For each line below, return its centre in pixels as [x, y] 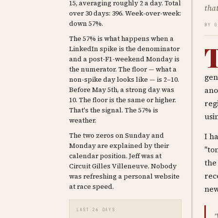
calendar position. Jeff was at [115, 156]
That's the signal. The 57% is [114, 110]
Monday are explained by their [119, 146]
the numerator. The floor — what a [123, 69]
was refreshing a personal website [124, 176]
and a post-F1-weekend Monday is [124, 59]
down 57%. [86, 24]
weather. [83, 120]
